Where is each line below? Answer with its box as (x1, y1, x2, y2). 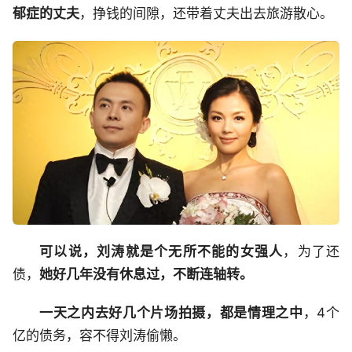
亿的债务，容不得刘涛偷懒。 (13, 328, 186, 344)
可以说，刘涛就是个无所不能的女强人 (39, 244, 284, 260)
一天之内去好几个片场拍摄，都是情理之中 (39, 305, 303, 321)
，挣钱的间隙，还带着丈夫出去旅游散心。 (79, 5, 333, 22)
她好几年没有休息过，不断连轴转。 (39, 266, 253, 283)
